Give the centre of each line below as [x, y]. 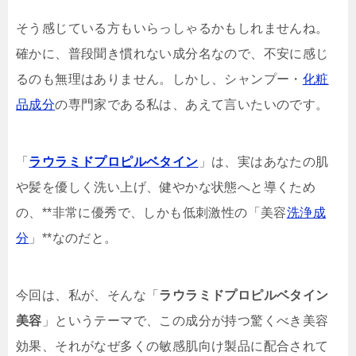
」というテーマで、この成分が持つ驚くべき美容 [185, 321]
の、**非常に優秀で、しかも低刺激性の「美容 [151, 213]
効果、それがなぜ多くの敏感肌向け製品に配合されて [172, 346]
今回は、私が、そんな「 [88, 295]
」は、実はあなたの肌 [263, 162]
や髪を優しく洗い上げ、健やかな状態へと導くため [166, 187]
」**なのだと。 [73, 238]
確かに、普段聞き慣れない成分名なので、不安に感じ [172, 54]
